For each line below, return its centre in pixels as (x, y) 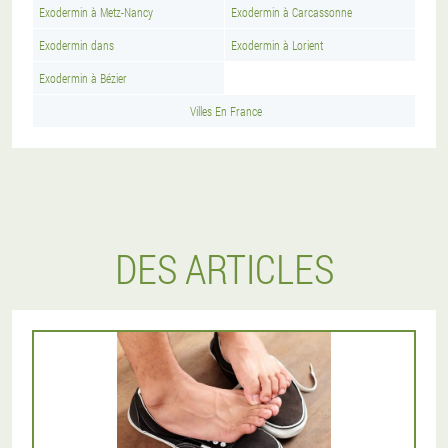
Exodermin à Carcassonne (291, 12)
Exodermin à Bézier (83, 78)
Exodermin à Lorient (277, 45)
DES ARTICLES (224, 268)
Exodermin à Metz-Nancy (96, 12)
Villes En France (226, 111)
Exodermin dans (76, 45)
